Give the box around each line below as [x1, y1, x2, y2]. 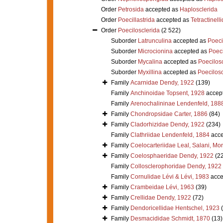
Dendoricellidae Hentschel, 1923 [130, 204, 220, 212]
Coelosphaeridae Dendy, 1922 [130, 152, 214, 159]
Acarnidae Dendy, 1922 [130, 79, 194, 86]
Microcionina [137, 47, 173, 55]
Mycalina [137, 58, 162, 65]
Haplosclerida [179, 5, 218, 13]
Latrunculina [137, 37, 172, 44]
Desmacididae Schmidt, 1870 [130, 215, 210, 222]
